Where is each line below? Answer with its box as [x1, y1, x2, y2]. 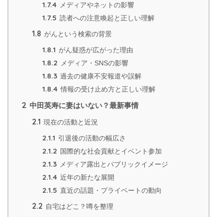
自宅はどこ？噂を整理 [44, 202, 113, 210]
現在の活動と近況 [42, 118, 98, 126]
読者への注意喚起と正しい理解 [58, 14, 155, 22]
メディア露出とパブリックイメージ [58, 160, 168, 168]
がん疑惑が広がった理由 [57, 46, 133, 54]
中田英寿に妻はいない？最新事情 [28, 101, 139, 109]
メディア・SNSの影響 [59, 59, 128, 67]
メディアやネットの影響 [58, 1, 134, 9]
